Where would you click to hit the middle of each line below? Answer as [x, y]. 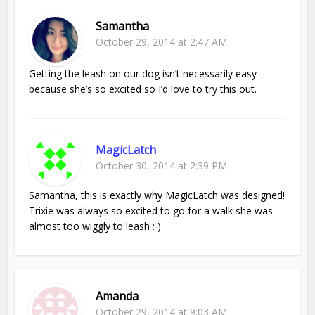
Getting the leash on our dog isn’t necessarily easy [143, 74]
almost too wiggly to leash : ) [95, 226]
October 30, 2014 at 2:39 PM [162, 166]
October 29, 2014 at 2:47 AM [162, 42]
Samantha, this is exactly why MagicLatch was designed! [157, 195]
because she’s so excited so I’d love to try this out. [143, 89]
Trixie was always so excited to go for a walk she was [151, 211]
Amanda [117, 296]
